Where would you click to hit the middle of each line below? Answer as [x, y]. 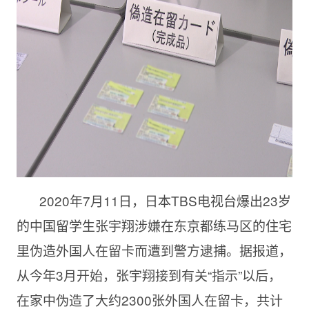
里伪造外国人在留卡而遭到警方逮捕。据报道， [154, 250]
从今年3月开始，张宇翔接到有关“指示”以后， [149, 275]
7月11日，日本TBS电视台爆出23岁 [187, 200]
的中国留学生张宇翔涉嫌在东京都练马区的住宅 [154, 225]
